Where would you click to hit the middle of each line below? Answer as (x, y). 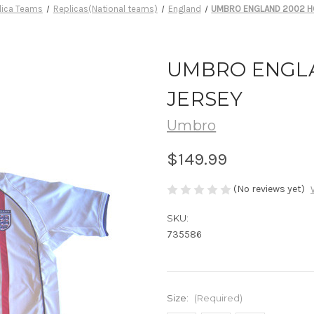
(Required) (218, 298)
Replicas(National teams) (105, 8)
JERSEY (205, 98)
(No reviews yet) (269, 189)
